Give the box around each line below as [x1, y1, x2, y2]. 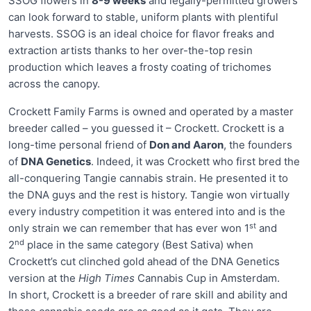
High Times [78, 271, 137, 285]
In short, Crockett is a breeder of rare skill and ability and [8, 288, 287, 302]
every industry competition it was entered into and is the [8, 205, 285, 219]
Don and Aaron [149, 138, 224, 152]
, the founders [224, 138, 292, 152]
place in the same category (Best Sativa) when [24, 238, 253, 252]
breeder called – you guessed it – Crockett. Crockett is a [8, 121, 284, 135]
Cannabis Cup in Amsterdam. [137, 271, 280, 285]
